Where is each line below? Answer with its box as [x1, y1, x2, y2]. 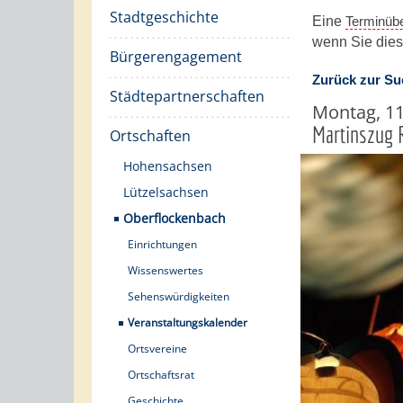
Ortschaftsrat [128, 367, 194, 382]
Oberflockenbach [123, 210, 226, 227]
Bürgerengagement [110, 47, 242, 67]
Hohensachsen [123, 157, 212, 175]
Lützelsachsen [123, 184, 209, 201]
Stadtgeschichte [110, 7, 219, 27]
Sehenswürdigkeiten [128, 289, 229, 304]
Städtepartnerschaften [110, 86, 264, 106]
